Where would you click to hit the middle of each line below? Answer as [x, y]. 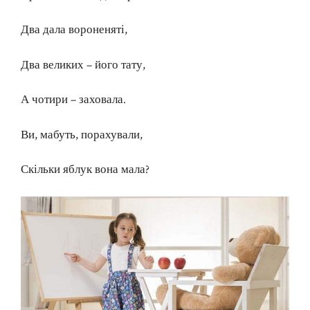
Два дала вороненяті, [74, 30]
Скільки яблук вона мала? [85, 170]
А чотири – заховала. [73, 100]
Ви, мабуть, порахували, [82, 135]
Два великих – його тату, [83, 65]
